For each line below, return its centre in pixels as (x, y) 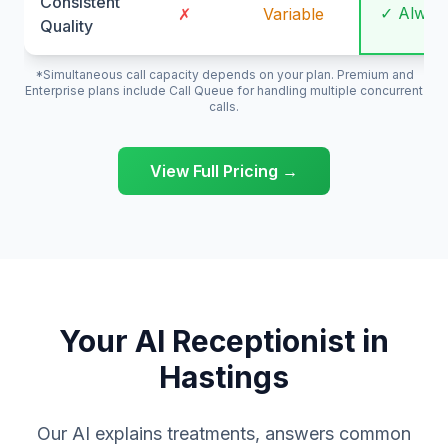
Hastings (224, 377)
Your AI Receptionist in (224, 341)
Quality (66, 26)
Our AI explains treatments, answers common (224, 433)
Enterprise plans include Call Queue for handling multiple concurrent (224, 90)
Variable (293, 14)
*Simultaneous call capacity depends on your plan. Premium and (224, 74)
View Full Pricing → (224, 171)
